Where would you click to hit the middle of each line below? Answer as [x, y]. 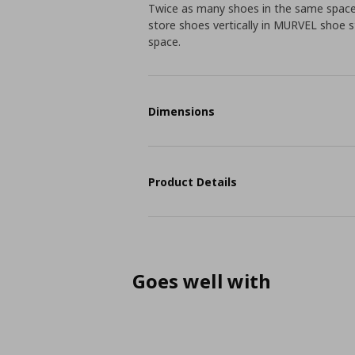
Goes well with [202, 281]
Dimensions [182, 111]
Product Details [193, 181]
